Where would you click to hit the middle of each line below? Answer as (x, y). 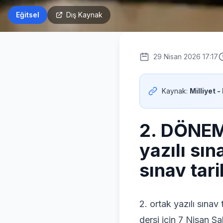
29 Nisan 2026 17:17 (186, 56)
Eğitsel (28, 15)
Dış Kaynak (84, 15)
